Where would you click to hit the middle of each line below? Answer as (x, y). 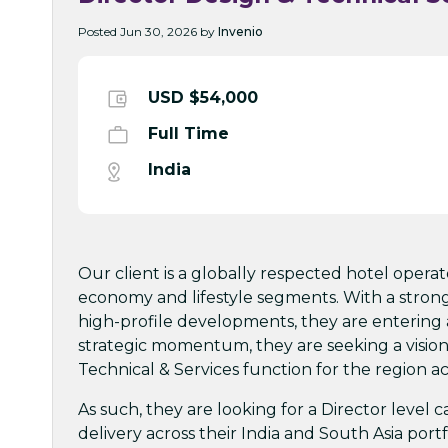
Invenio (240, 31)
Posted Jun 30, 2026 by (148, 31)
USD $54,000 (203, 97)
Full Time (188, 133)
